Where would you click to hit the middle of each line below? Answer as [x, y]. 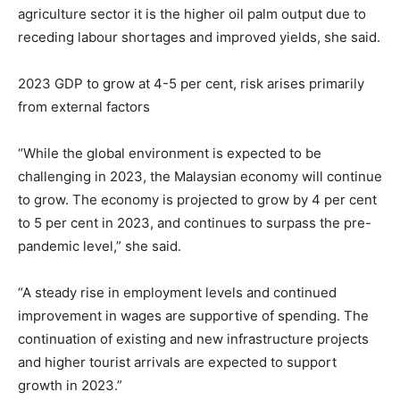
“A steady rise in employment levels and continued [177, 292]
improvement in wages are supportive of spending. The [193, 315]
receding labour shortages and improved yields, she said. [199, 37]
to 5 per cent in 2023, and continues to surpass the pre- [195, 222]
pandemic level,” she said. [100, 246]
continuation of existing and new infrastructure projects [193, 338]
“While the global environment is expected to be [170, 153]
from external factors [84, 106]
